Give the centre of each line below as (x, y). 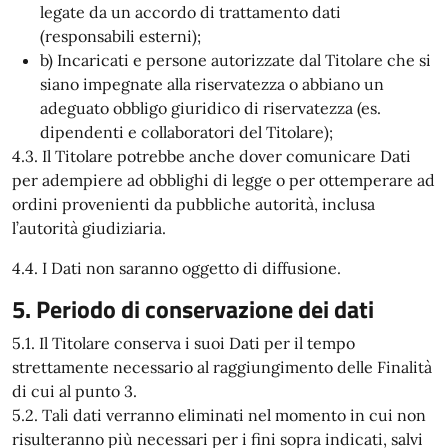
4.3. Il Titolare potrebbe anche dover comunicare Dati (211, 156)
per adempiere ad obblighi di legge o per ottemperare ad (223, 180)
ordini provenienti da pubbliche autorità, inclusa (193, 204)
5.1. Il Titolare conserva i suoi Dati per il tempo (183, 343)
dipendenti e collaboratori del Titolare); (186, 132)
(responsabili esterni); (120, 36)
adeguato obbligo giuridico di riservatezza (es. (210, 108)
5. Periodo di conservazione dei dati (193, 309)
